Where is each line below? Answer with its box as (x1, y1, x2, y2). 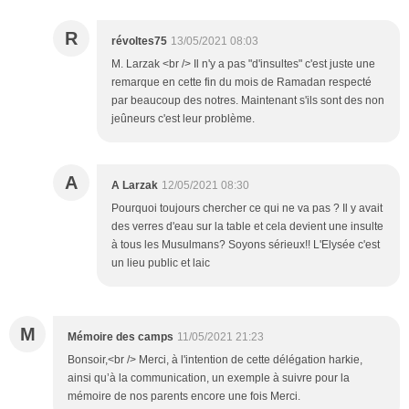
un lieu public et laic (111, 257, 210, 270)
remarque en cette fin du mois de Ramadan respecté (111, 76, 372, 89)
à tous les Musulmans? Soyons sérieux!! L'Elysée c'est (111, 238, 380, 252)
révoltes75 (111, 35, 167, 48)
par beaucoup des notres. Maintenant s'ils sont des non (111, 94, 384, 108)
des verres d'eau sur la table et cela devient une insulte (111, 220, 383, 234)
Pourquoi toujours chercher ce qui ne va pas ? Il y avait (111, 202, 383, 215)
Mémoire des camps (68, 330, 173, 344)
